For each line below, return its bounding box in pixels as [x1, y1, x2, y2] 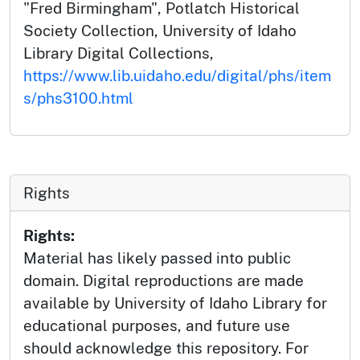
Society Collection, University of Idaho [23, 21, 297, 39]
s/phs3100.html [23, 88, 133, 107]
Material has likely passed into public [23, 248, 291, 267]
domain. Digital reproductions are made [23, 271, 304, 289]
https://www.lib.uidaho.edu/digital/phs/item [23, 66, 331, 84]
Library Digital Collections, [23, 43, 214, 62]
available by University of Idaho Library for [23, 293, 327, 312]
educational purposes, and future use [23, 316, 290, 334]
